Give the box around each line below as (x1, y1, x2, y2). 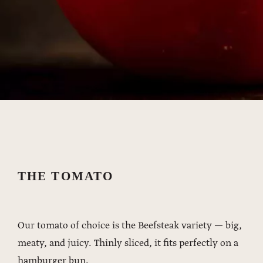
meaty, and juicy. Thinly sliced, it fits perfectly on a (18, 237, 238, 250)
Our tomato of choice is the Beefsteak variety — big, (18, 220, 242, 232)
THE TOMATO (18, 169, 113, 184)
